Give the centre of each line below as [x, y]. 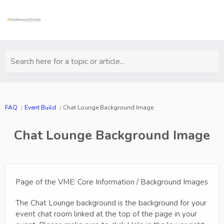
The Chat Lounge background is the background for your [111, 203]
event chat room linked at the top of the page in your [106, 214]
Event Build [40, 107]
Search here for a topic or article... [67, 61]
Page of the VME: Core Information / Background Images [112, 182]
